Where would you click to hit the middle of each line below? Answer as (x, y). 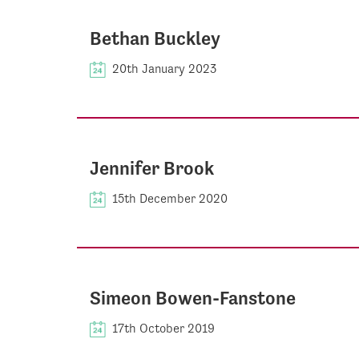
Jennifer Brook (152, 168)
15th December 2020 (170, 198)
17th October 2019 (163, 328)
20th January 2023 (165, 68)
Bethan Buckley (155, 38)
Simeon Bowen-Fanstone (193, 298)
